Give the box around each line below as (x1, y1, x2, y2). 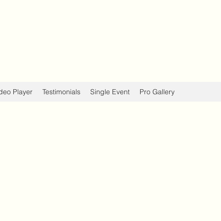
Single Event (90, 87, 130, 96)
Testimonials (42, 87, 80, 96)
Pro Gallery (140, 87, 175, 96)
